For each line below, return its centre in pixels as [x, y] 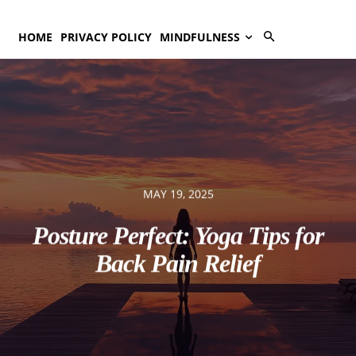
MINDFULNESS [200, 37]
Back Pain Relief [178, 263]
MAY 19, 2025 [178, 194]
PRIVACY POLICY [106, 37]
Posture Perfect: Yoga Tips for [178, 236]
